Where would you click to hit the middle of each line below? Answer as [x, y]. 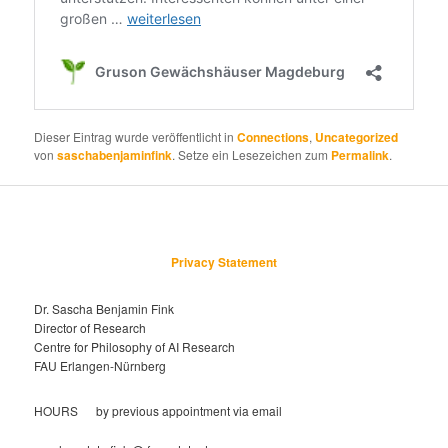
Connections [273, 136]
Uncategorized [357, 136]
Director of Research [90, 327]
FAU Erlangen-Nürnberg [100, 365]
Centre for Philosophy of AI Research [135, 346]
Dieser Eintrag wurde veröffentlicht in [136, 136]
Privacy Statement [224, 262]
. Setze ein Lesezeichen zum [252, 154]
